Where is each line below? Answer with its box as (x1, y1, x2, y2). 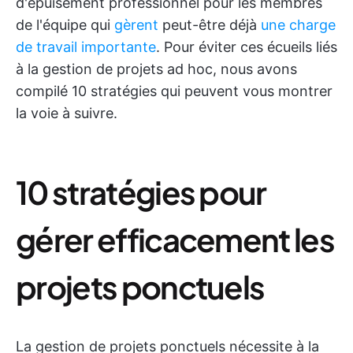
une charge (261, 17, 336, 33)
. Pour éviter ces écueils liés (156, 39, 337, 55)
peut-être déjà (158, 17, 261, 33)
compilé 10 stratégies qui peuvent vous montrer (16, 83, 333, 99)
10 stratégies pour (16, 172, 266, 212)
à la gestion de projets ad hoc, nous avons (16, 61, 297, 77)
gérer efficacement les (16, 219, 335, 259)
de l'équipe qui (16, 17, 114, 33)
